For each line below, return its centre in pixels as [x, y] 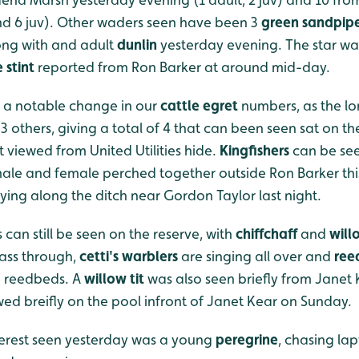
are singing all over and [256, 256]
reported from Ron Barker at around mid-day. [182, 67]
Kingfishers [254, 151]
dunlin [137, 45]
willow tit [114, 279]
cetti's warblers [129, 256]
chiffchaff [268, 234]
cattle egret [199, 106]
